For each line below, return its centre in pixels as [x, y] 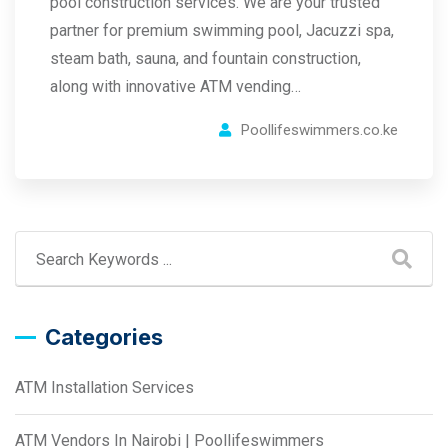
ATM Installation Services [104, 387]
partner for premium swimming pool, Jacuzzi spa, [222, 30]
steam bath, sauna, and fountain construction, [205, 58]
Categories [104, 337]
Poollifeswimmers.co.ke [319, 130]
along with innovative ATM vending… [175, 86]
